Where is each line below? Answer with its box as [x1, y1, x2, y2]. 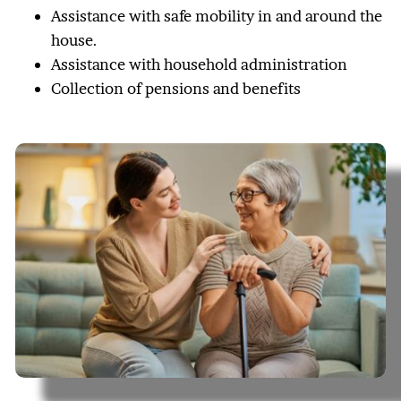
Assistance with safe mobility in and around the [51, 5, 382, 25]
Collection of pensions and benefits [51, 78, 301, 98]
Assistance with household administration [51, 54, 347, 73]
